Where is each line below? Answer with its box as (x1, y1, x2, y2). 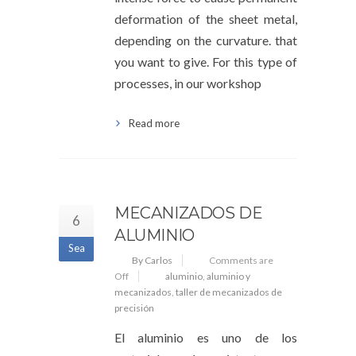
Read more (129, 117, 180, 130)
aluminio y (207, 270, 250, 282)
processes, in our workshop (114, 75, 261, 91)
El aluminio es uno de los (114, 330, 297, 345)
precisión (114, 302, 154, 314)
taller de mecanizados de (176, 286, 282, 298)
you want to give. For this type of (114, 54, 297, 69)
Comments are (209, 254, 273, 266)
